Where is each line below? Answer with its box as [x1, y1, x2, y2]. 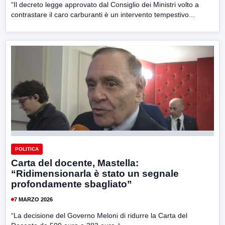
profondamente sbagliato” [11, 179, 132, 190]
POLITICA [15, 146, 39, 152]
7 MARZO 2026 [14, 196, 53, 202]
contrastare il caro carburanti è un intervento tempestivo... [11, 11, 195, 19]
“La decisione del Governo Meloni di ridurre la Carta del [11, 211, 187, 220]
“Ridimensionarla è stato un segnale [11, 168, 179, 179]
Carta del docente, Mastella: [11, 158, 139, 169]
